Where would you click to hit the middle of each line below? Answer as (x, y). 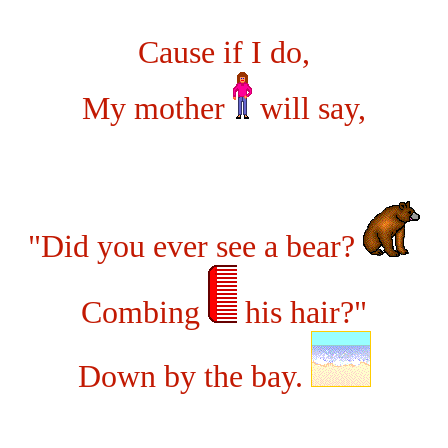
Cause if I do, (224, 52)
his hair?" (302, 312)
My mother (157, 108)
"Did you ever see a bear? (195, 246)
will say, (309, 108)
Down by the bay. (194, 376)
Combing (144, 312)
